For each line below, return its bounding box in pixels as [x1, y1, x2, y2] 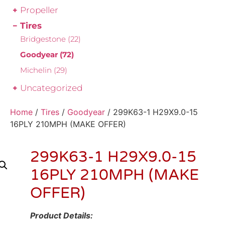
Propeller [20, 5, 58, 16]
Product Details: [30, 210, 93, 221]
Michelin [20, 65, 54, 75]
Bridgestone [20, 34, 68, 44]
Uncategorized [20, 83, 82, 93]
